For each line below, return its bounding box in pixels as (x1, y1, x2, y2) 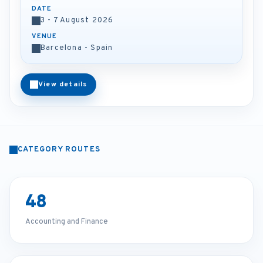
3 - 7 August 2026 (41, 16, 114, 25)
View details (38, 80, 87, 89)
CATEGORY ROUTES (18, 145, 100, 154)
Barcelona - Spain (41, 43, 113, 53)
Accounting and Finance (25, 217, 108, 227)
